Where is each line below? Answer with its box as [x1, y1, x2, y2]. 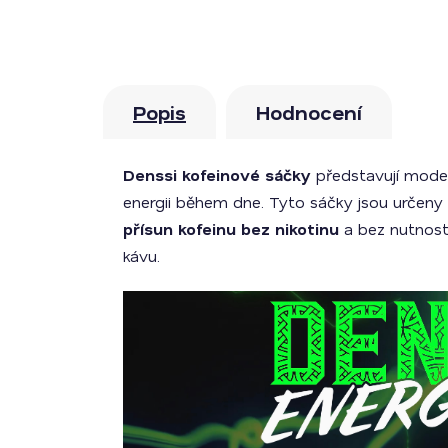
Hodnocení [256, 99, 362, 125]
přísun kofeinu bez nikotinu [123, 218, 339, 239]
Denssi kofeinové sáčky [123, 164, 311, 185]
